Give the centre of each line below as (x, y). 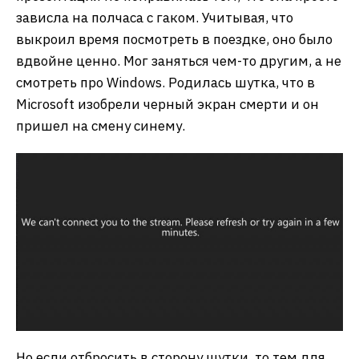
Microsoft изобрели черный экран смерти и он (167, 104)
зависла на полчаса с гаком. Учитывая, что (155, 18)
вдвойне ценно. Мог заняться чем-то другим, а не (179, 61)
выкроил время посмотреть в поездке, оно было (174, 39)
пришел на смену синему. (101, 126)
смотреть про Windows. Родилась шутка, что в (165, 83)
